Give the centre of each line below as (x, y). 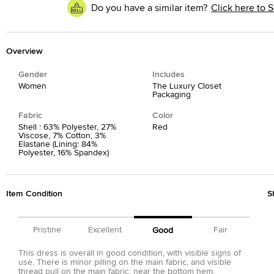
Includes (168, 75)
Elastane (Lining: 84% (58, 144)
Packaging (171, 95)
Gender (33, 75)
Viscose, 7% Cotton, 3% (62, 136)
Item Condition (34, 194)
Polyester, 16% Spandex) (64, 153)
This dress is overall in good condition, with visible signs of (130, 253)
